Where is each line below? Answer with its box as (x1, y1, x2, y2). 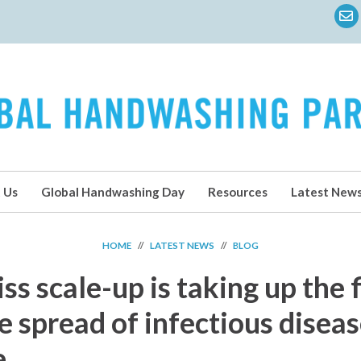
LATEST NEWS (150, 239, 214, 251)
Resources (208, 185, 268, 199)
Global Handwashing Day (41, 185, 185, 199)
